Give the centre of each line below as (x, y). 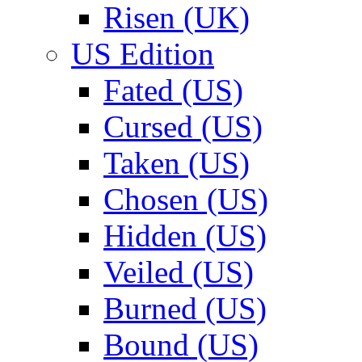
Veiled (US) (179, 272)
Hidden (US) (185, 236)
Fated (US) (173, 90)
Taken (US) (177, 163)
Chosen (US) (186, 199)
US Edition (143, 54)
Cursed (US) (183, 126)
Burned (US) (185, 308)
